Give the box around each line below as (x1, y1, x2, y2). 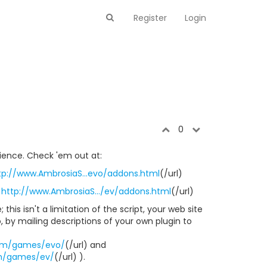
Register (133, 12, 167, 24)
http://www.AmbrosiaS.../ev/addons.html (1, 185, 171, 197)
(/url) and (65, 239, 106, 251)
